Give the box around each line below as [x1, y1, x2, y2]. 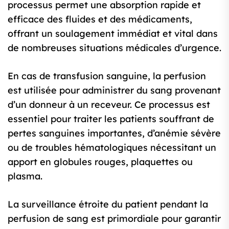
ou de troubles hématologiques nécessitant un [8, 142, 216, 153]
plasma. [8, 170, 42, 182]
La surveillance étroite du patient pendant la [8, 198, 208, 210]
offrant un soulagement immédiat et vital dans [8, 28, 218, 39]
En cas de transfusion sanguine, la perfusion [8, 70, 206, 82]
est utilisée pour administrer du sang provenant [8, 84, 221, 96]
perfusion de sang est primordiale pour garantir [8, 213, 221, 224]
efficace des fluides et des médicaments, [8, 13, 192, 25]
